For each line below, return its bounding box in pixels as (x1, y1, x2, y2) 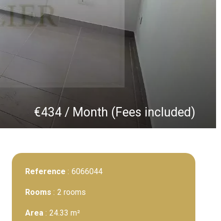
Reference (25, 167, 68, 176)
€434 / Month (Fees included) (34, 105, 195, 119)
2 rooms (57, 187, 86, 197)
